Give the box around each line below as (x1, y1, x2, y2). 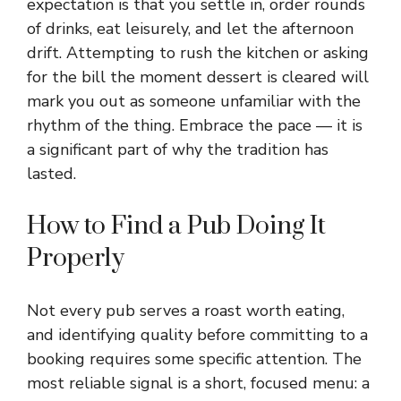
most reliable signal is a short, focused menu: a (27, 372, 370, 394)
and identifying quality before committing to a (27, 324, 368, 346)
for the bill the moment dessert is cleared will (27, 66, 369, 88)
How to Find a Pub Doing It (27, 210, 326, 242)
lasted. (27, 163, 76, 184)
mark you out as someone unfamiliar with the (27, 90, 361, 112)
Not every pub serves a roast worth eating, (27, 300, 345, 321)
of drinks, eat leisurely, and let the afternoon (27, 18, 354, 39)
